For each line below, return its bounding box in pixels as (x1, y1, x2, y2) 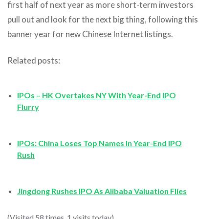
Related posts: (7, 55, 60, 66)
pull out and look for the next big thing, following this (7, 14, 198, 24)
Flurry (17, 102, 39, 111)
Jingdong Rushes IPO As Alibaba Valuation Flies (17, 186, 187, 196)
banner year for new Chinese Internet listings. (7, 28, 173, 39)
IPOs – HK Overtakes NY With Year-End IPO (17, 90, 176, 100)
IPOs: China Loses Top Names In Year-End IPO (17, 138, 182, 148)
